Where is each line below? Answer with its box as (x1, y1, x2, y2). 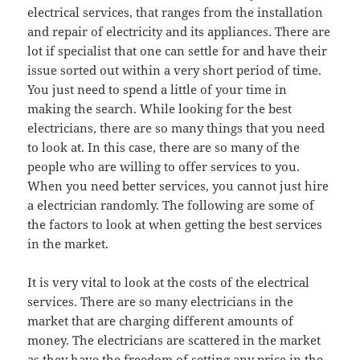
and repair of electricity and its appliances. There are (27, 23, 331, 40)
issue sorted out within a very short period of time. (27, 62, 322, 79)
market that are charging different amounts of (27, 313, 294, 329)
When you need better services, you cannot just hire (27, 178, 329, 194)
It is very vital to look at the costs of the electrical (27, 274, 310, 291)
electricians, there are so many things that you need (27, 120, 325, 137)
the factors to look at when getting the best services (27, 216, 323, 233)
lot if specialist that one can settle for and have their (27, 43, 328, 59)
